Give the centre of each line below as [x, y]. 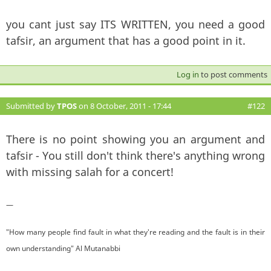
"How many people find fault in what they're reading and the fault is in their [135, 232]
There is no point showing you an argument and [135, 139]
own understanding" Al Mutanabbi [63, 248]
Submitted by [31, 106]
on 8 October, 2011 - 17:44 [124, 106]
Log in [188, 74]
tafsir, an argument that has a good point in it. [126, 40]
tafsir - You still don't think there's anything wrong [135, 155]
